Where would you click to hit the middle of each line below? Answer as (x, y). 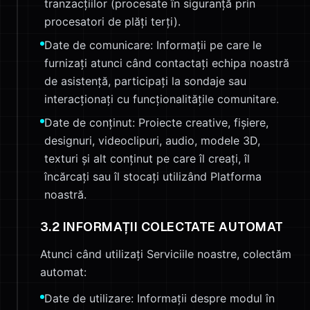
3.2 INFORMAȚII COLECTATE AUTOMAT (162, 227)
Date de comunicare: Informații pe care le (153, 45)
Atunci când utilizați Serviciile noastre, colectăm (166, 254)
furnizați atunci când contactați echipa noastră (167, 63)
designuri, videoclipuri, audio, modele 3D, (152, 140)
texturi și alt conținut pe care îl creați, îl (147, 158)
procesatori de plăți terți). (112, 21)
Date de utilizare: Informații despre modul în (159, 298)
